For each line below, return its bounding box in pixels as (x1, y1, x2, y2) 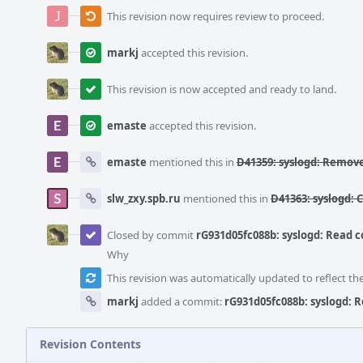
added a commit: (139, 294, 224, 309)
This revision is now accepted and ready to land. (107, 82, 336, 96)
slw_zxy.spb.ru (107, 191, 181, 206)
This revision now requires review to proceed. (107, 9, 324, 23)
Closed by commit (107, 228, 196, 242)
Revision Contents (40, 336, 141, 352)
